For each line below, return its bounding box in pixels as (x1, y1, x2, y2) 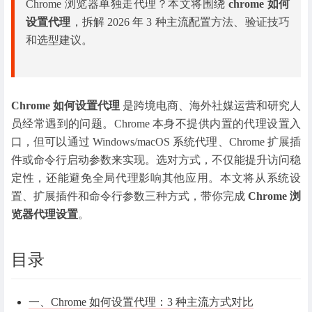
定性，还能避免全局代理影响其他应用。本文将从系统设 (11, 172, 301, 185)
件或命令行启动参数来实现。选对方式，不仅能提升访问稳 (11, 154, 301, 166)
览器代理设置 (11, 208, 78, 221)
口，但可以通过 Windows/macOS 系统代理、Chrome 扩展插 (11, 136, 301, 148)
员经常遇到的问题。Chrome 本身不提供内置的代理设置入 (11, 118, 301, 130)
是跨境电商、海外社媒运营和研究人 (120, 100, 301, 112)
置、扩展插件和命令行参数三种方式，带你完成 (11, 190, 248, 203)
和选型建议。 (26, 34, 93, 47)
